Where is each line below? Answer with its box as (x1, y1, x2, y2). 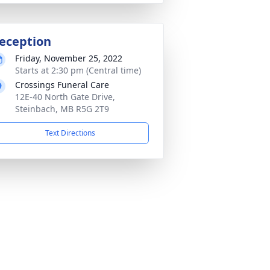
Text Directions (45, 128, 95, 138)
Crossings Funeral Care (15, 79, 109, 90)
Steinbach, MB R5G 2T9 (15, 103, 109, 115)
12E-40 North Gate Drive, (15, 91, 115, 102)
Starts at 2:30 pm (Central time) (15, 64, 141, 76)
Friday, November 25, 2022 (15, 52, 122, 64)
